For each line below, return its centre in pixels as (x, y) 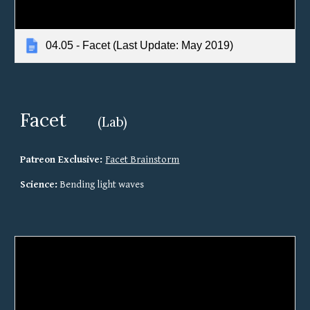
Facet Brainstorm (143, 159)
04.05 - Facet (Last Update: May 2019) (140, 45)
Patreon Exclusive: (63, 159)
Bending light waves (101, 184)
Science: (39, 184)
